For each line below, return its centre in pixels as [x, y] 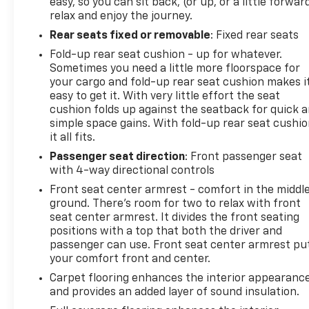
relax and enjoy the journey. [121, 17]
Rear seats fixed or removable [130, 36]
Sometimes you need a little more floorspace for [175, 69]
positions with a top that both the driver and [166, 232]
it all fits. [73, 138]
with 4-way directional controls [132, 171]
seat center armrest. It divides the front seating [175, 218]
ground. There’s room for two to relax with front [176, 205]
